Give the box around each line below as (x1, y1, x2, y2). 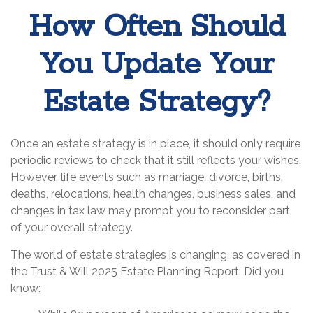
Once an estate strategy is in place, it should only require (10, 137, 300, 150)
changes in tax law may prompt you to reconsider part (10, 204, 290, 217)
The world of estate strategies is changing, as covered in (10, 248, 300, 261)
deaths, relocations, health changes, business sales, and (10, 187, 296, 201)
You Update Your (39, 46, 274, 84)
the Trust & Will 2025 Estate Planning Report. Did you (10, 265, 284, 278)
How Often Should (28, 8, 285, 46)
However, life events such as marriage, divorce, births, (10, 170, 283, 184)
